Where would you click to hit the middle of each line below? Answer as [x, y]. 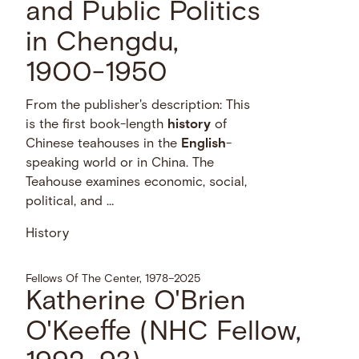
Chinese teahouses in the [104, 145]
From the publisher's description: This [138, 106]
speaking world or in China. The [120, 164]
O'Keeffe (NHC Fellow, [164, 333]
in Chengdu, [103, 44]
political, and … [70, 202]
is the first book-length [97, 125]
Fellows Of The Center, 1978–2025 [113, 279]
